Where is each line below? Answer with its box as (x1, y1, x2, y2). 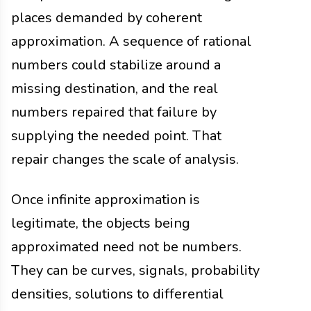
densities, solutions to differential (11, 285, 224, 304)
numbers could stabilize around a (11, 56, 221, 75)
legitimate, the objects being (11, 214, 190, 233)
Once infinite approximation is (11, 190, 200, 210)
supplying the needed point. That (11, 126, 221, 146)
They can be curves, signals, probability (11, 261, 260, 280)
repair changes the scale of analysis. (11, 150, 239, 169)
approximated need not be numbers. (11, 237, 242, 257)
